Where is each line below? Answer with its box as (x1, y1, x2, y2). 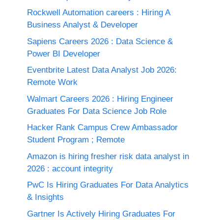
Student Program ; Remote (27, 135, 125, 144)
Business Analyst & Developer (27, 20, 138, 29)
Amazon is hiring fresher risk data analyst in (27, 151, 189, 161)
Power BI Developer (27, 49, 100, 58)
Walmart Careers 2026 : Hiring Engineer (27, 94, 173, 104)
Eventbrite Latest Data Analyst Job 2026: (27, 65, 177, 75)
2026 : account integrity (27, 164, 113, 173)
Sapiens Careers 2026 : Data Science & (27, 36, 173, 46)
